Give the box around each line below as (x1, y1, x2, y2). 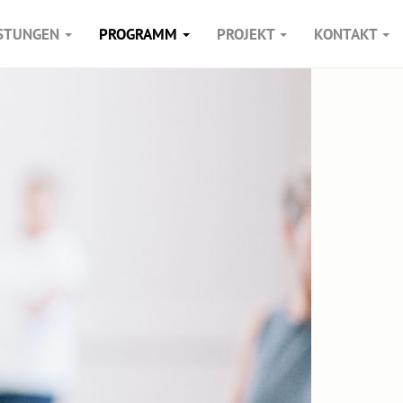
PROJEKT (217, 23, 278, 44)
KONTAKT (314, 23, 381, 44)
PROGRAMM (99, 23, 181, 44)
